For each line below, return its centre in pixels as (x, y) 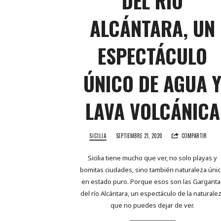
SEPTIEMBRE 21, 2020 (139, 136)
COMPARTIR (194, 136)
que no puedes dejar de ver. (152, 205)
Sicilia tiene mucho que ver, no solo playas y (152, 158)
